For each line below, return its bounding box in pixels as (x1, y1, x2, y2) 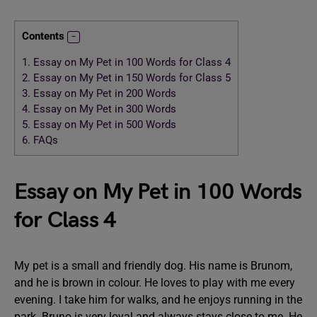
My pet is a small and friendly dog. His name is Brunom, (14, 259, 292, 272)
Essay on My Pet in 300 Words (30, 103, 176, 116)
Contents (22, 30, 64, 42)
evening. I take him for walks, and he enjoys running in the (14, 293, 302, 306)
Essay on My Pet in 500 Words (30, 118, 179, 132)
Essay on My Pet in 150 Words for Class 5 (30, 71, 231, 85)
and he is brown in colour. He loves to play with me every (14, 276, 295, 289)
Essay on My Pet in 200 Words (30, 87, 176, 100)
